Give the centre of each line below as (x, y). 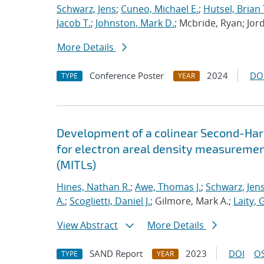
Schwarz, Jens (86, 9)
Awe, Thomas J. (168, 187)
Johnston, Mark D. (135, 23)
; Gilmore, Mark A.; (192, 201)
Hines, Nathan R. (93, 187)
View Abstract (88, 225)
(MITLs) (76, 164)
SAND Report (116, 253)
